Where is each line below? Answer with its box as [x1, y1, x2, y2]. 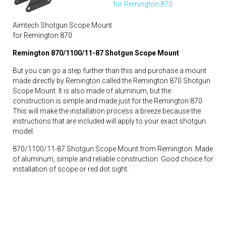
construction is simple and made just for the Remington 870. [13, 96, 204, 105]
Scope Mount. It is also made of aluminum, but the [13, 86, 171, 95]
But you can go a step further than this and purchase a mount [13, 66, 206, 75]
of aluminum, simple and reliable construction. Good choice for [13, 154, 213, 163]
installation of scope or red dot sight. [13, 164, 129, 173]
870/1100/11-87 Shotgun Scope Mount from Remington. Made [13, 144, 213, 153]
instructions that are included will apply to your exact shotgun [13, 117, 206, 125]
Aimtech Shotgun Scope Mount [13, 21, 112, 29]
